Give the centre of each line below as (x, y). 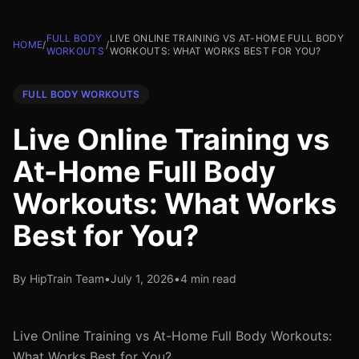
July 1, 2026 (142, 278)
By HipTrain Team (58, 278)
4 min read (208, 278)
